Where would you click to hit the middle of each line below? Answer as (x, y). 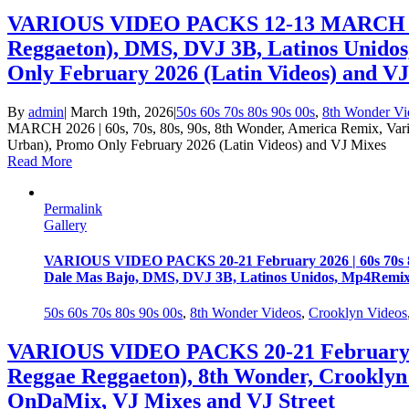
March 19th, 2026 (122, 111)
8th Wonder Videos (246, 313)
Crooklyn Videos (358, 313)
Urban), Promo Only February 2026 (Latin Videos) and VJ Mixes (197, 144)
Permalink (73, 208)
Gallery (65, 225)
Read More (40, 161)
